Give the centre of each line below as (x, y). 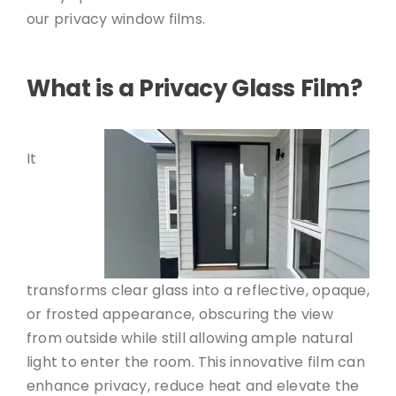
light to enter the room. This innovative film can (195, 362)
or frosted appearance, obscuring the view (179, 314)
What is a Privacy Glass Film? (194, 88)
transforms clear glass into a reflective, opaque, (198, 290)
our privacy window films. (115, 19)
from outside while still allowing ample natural (190, 338)
